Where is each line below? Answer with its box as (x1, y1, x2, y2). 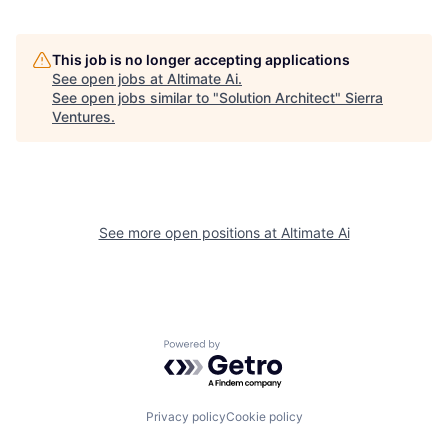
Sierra (345, 89, 383, 107)
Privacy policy (145, 408, 226, 424)
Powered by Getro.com (163, 339, 339, 360)
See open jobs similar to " (52, 89, 219, 107)
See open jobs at (52, 70, 167, 88)
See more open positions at (98, 224, 281, 242)
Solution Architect (219, 89, 335, 107)
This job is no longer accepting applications (52, 51, 350, 69)
